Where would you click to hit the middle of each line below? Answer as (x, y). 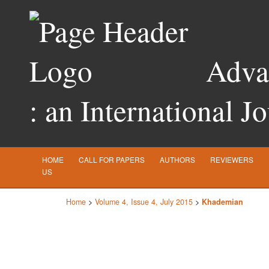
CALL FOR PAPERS (112, 159)
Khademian (222, 201)
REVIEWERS (232, 159)
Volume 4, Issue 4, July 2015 (144, 201)
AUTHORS (177, 159)
